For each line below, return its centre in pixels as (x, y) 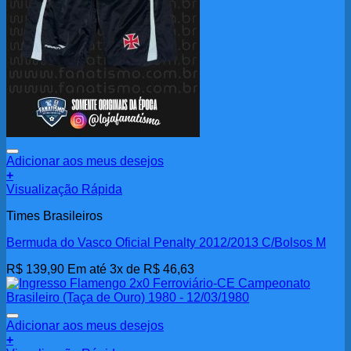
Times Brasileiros (54, 216)
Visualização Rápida (64, 190)
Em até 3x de (105, 270)
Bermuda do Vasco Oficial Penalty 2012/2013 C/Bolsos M (166, 243)
